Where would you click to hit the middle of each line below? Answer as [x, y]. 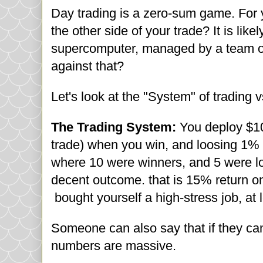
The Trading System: [114, 127]
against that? [87, 66]
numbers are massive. [115, 246]
